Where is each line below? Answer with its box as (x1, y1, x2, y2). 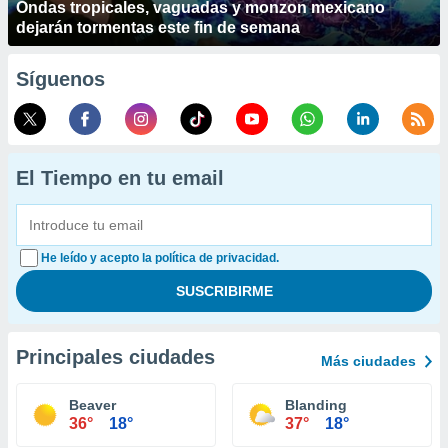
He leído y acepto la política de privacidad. (41, 251, 279, 265)
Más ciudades (321, 353, 416, 369)
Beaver (69, 397, 116, 413)
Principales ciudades (16, 346, 215, 368)
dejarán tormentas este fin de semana (16, 19, 300, 36)
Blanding (285, 397, 347, 413)
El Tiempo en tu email (16, 167, 224, 189)
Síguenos (16, 68, 105, 90)
